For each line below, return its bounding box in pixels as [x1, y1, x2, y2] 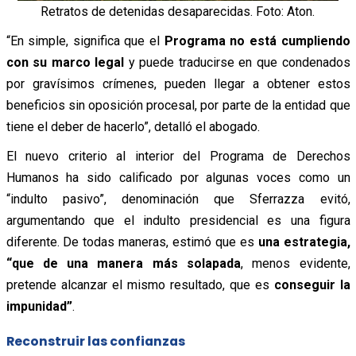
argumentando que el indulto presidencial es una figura [6, 213, 350, 229]
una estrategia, [257, 234, 350, 250]
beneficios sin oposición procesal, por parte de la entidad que [6, 98, 350, 114]
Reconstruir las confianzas [6, 333, 185, 350]
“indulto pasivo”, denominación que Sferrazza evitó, [6, 192, 350, 207]
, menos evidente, [240, 256, 350, 272]
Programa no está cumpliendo [164, 33, 350, 49]
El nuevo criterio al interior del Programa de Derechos [6, 149, 350, 164]
